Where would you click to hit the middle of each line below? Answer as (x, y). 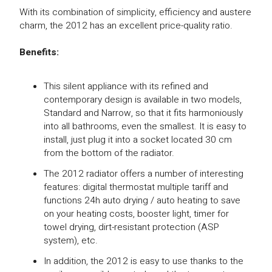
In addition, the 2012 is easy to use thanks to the (144, 261)
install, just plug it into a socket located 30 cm (138, 140)
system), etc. (71, 240)
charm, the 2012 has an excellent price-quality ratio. (126, 25)
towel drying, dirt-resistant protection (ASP (132, 227)
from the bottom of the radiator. (109, 153)
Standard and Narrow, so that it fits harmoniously (144, 113)
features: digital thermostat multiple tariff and (136, 187)
